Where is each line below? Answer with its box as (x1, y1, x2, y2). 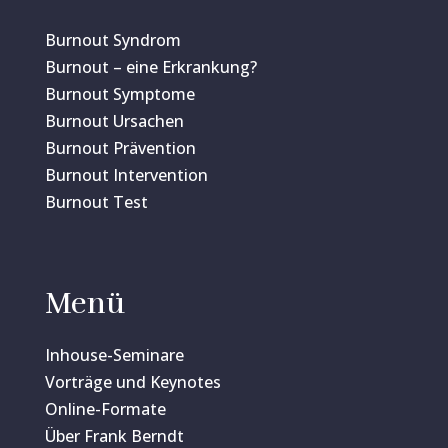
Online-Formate (44, 398, 166, 421)
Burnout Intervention (44, 164, 208, 187)
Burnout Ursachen (44, 110, 184, 133)
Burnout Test (44, 191, 148, 214)
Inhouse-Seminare (44, 344, 184, 367)
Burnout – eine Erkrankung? (44, 56, 257, 79)
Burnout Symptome (44, 83, 195, 106)
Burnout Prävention (44, 137, 196, 160)
